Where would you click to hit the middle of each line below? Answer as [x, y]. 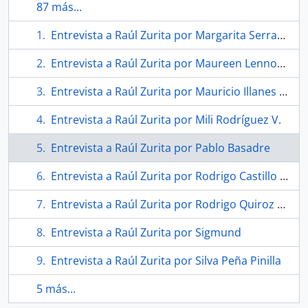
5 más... [56, 289]
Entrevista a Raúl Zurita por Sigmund [146, 232]
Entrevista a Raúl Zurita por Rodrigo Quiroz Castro [164, 204]
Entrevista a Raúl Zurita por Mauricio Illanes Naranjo [165, 91]
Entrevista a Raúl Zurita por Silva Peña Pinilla [166, 261]
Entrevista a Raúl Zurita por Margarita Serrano [164, 35]
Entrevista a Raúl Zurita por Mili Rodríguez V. [166, 120]
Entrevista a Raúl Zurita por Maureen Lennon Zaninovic [164, 63]
